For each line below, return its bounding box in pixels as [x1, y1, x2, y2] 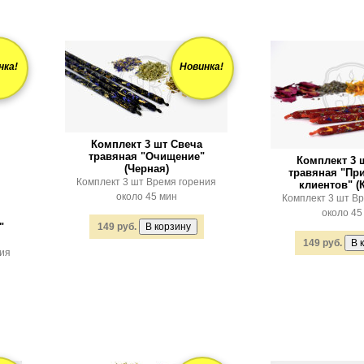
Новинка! [180, 62, 223, 71]
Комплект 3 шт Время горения [76, 176, 216, 188]
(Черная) [123, 162, 169, 175]
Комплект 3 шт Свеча [90, 138, 202, 150]
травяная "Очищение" [88, 150, 205, 162]
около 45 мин [115, 191, 177, 202]
